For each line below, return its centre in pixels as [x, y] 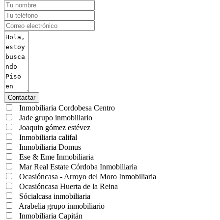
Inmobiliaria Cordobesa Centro [66, 108]
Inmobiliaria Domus [49, 147]
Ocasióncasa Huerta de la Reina [68, 186]
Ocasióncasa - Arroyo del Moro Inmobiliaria [87, 176]
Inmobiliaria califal [47, 137]
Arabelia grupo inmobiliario [61, 206]
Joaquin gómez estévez [54, 127]
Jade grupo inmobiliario [55, 117]
